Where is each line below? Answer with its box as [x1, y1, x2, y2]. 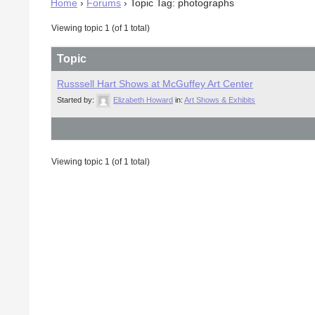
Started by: [57, 96, 96, 104]
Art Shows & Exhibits [184, 96, 255, 104]
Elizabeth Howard [113, 96, 173, 104]
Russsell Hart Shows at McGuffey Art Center [57, 78, 253, 89]
